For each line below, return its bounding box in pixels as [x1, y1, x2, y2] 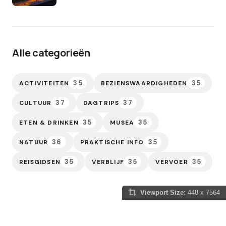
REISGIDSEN [19, 157, 61, 166]
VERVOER [155, 157, 188, 166]
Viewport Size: [140, 189, 186, 196]
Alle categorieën [12, 46, 90, 60]
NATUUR [19, 138, 48, 146]
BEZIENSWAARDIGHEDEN [100, 79, 188, 87]
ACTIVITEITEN [19, 79, 70, 87]
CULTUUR [19, 98, 52, 107]
